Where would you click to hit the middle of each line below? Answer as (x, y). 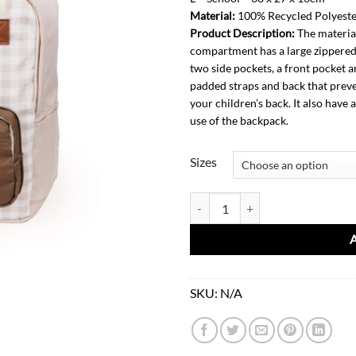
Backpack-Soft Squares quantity (267, 201)
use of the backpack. (239, 120)
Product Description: (242, 33)
